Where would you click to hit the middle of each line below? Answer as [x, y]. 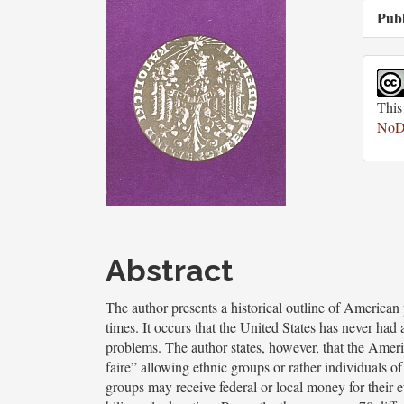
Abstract [170, 271]
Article [154, 254]
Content [165, 288]
